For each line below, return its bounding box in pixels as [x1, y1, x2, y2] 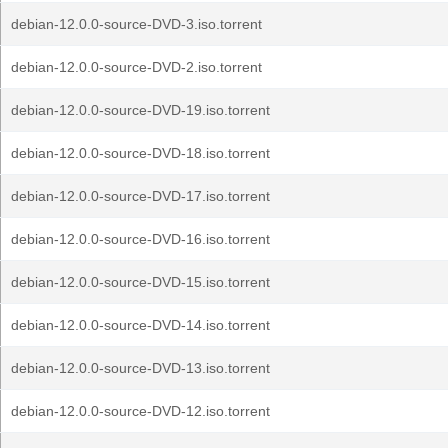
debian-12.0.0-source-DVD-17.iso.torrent [11, 188, 270, 204]
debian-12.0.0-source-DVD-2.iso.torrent [11, 59, 262, 75]
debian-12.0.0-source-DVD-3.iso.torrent [11, 16, 262, 32]
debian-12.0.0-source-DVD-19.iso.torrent [11, 102, 270, 118]
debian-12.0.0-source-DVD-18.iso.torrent [11, 145, 270, 161]
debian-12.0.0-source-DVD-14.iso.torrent [11, 317, 270, 333]
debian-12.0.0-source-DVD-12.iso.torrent [11, 403, 270, 419]
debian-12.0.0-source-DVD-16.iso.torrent [11, 231, 270, 247]
